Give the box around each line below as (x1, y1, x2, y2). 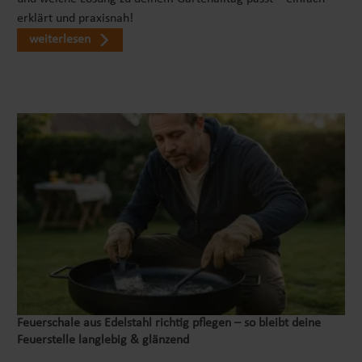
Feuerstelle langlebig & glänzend (17, 334, 189, 347)
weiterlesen (29, 33, 90, 47)
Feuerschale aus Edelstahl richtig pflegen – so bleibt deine (17, 317, 321, 330)
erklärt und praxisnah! (17, 12, 133, 26)
